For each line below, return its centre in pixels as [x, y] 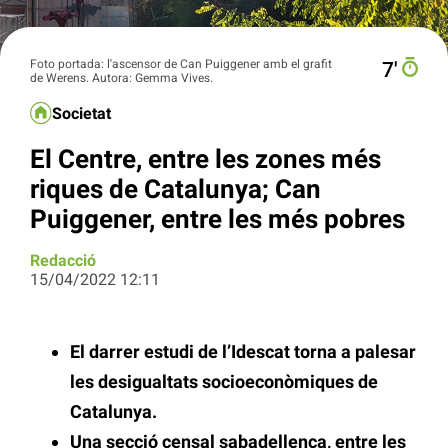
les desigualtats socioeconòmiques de [224, 382]
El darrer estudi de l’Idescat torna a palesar [243, 352]
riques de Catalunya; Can [175, 188]
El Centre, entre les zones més [205, 158]
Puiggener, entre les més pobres [217, 218]
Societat [82, 114]
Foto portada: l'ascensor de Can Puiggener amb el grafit [181, 63]
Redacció [63, 261]
